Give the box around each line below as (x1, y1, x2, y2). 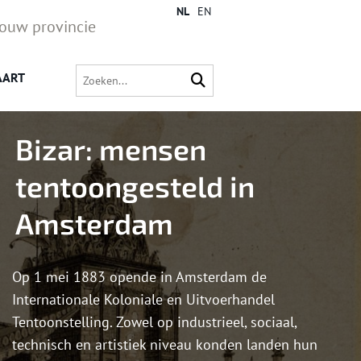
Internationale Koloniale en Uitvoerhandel (12, 290, 275, 309)
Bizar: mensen (15, 131, 206, 167)
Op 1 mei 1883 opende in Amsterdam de (12, 268, 267, 287)
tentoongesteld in (15, 168, 255, 204)
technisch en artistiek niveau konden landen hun (12, 335, 317, 355)
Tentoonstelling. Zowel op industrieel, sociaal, (12, 313, 297, 332)
